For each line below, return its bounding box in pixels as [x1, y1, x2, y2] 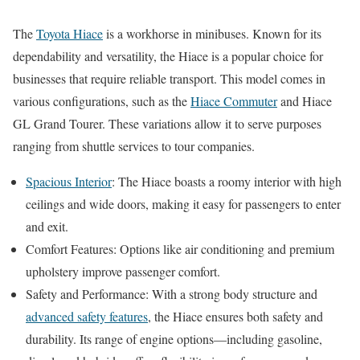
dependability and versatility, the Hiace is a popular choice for [13, 47, 323, 64]
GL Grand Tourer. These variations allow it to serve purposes [13, 114, 321, 132]
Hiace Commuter [190, 92, 277, 109]
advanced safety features [26, 307, 148, 325]
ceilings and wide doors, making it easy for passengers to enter [26, 194, 341, 212]
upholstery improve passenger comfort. [26, 262, 220, 280]
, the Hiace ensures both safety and [148, 307, 323, 325]
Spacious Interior [26, 172, 112, 190]
